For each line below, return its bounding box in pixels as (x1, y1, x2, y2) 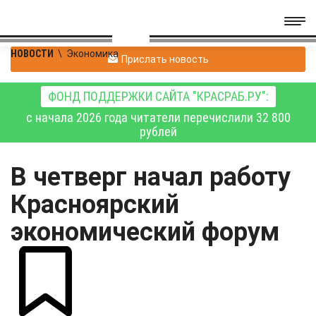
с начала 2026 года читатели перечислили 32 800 (25, 110, 291, 125)
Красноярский (11, 190, 179, 219)
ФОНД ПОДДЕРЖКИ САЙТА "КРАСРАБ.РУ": (47, 89, 269, 104)
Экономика (66, 48, 119, 59)
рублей (139, 124, 177, 139)
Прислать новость (121, 53, 209, 65)
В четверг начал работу (11, 162, 291, 192)
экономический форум (11, 217, 279, 247)
